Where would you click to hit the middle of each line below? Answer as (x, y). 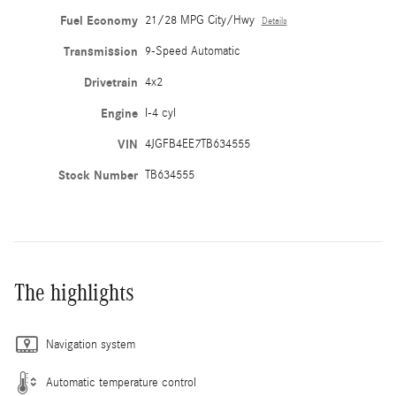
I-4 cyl (160, 113)
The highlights (74, 292)
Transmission (100, 51)
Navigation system (91, 344)
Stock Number (98, 175)
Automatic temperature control (121, 382)
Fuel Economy (99, 20)
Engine (119, 113)
